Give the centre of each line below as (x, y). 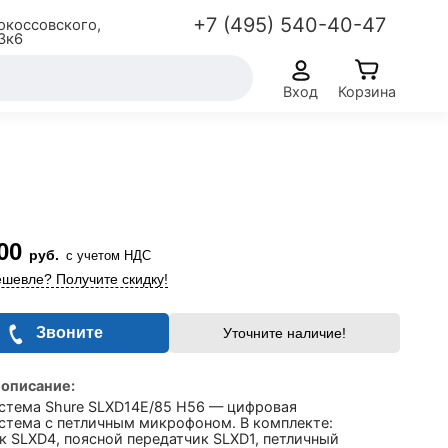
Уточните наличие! (284, 333)
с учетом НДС (108, 255)
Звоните (70, 332)
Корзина (367, 91)
